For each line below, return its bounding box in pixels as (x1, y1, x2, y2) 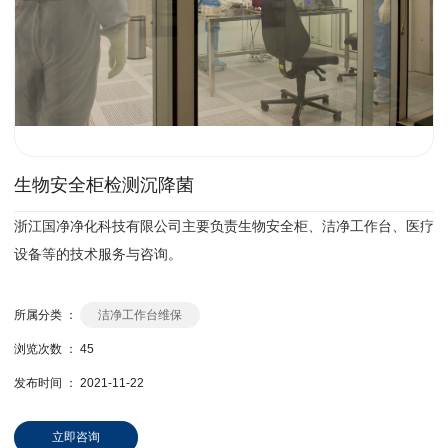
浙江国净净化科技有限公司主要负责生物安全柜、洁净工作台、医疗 (13, 218, 434, 234)
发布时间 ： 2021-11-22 (13, 376, 144, 391)
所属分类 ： (13, 308, 77, 323)
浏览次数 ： (13, 342, 80, 357)
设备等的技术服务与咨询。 (13, 246, 182, 262)
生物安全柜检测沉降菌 (13, 175, 194, 195)
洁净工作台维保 (97, 308, 182, 323)
